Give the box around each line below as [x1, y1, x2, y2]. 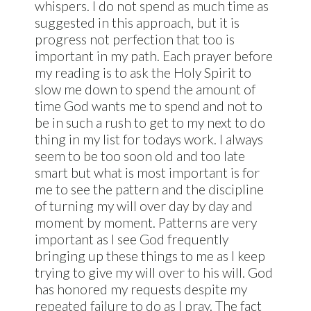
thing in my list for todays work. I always [34, 131, 263, 147]
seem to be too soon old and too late [34, 147, 245, 164]
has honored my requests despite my [34, 280, 247, 297]
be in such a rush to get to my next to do [34, 114, 265, 131]
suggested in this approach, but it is [34, 14, 239, 31]
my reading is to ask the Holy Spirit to [34, 64, 251, 81]
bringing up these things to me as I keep [34, 247, 265, 264]
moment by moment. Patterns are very [34, 214, 257, 230]
